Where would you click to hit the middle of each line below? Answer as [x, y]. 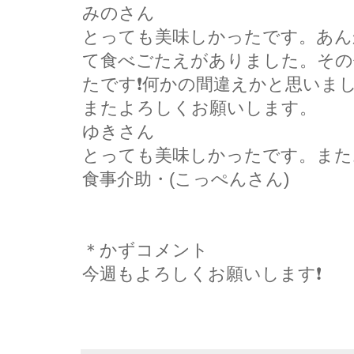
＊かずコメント [145, 250]
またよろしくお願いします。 [200, 107]
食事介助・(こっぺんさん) [186, 179]
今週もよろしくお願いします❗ [202, 273]
